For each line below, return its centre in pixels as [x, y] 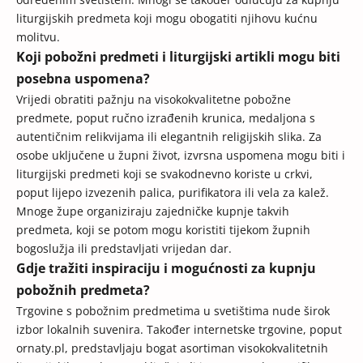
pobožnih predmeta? [83, 290]
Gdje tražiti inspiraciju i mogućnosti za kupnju [166, 269]
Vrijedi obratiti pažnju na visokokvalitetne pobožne [154, 100]
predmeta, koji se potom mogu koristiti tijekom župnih [163, 230]
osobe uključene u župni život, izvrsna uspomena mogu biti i [181, 156]
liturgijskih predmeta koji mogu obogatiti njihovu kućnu [167, 19]
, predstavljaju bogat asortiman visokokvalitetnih [196, 348]
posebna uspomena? [83, 79]
